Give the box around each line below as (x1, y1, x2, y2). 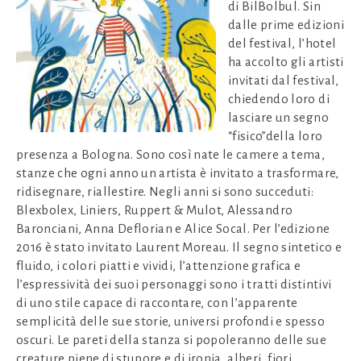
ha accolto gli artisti (228, 54, 344, 68)
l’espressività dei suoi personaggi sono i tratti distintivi (16, 276, 332, 291)
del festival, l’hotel (228, 35, 337, 50)
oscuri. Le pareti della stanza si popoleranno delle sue (16, 332, 326, 346)
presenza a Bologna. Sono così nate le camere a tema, (16, 147, 325, 161)
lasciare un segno (228, 110, 329, 124)
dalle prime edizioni (228, 17, 344, 31)
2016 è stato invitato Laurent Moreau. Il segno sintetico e (16, 239, 342, 254)
